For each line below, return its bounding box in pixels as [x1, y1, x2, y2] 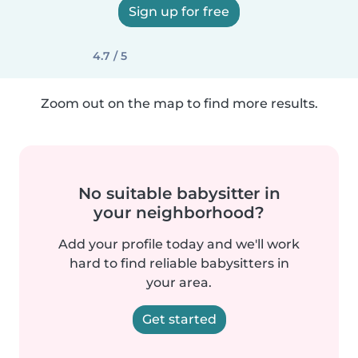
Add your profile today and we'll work [58, 237, 300, 252]
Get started [141, 312, 217, 327]
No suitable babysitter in [78, 184, 280, 203]
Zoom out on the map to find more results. [40, 96, 318, 111]
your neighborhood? [93, 203, 265, 222]
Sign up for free [129, 4, 229, 19]
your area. [146, 275, 212, 290]
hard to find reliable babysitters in [69, 256, 289, 271]
